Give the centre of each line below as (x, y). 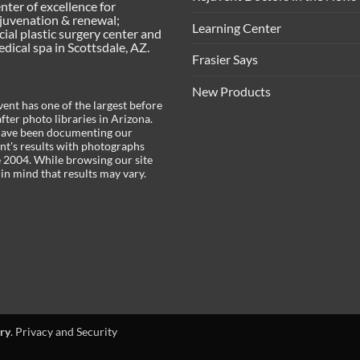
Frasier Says (225, 59)
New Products (231, 91)
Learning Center (237, 27)
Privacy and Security (66, 331)
